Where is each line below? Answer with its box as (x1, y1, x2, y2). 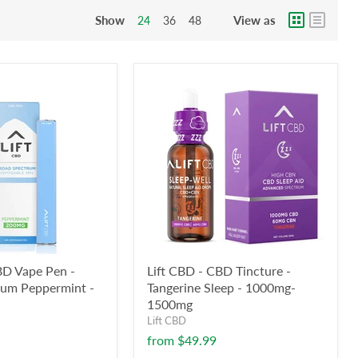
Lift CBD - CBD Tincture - (147, 263, 291, 278)
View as (233, 12, 276, 27)
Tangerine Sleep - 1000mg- (147, 280, 296, 295)
